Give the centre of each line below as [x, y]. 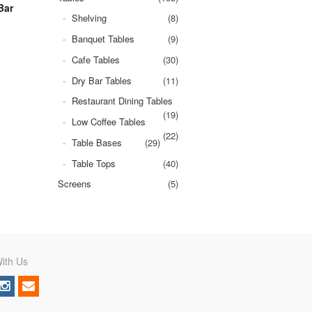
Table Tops [93, 163]
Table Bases [96, 142]
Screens [75, 184]
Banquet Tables [103, 39]
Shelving [89, 18]
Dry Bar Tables [101, 80]
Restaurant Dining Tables [122, 101]
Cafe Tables [95, 59]
